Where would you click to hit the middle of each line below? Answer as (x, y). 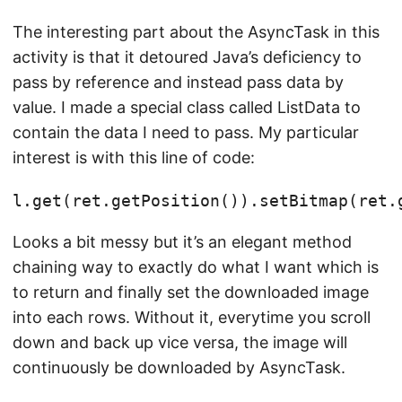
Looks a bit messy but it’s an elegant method (182, 242)
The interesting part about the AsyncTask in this (196, 32)
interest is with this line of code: (134, 157)
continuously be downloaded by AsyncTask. (179, 367)
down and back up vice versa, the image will (180, 342)
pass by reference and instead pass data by (178, 82)
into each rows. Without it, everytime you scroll (192, 317)
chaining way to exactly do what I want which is (196, 267)
